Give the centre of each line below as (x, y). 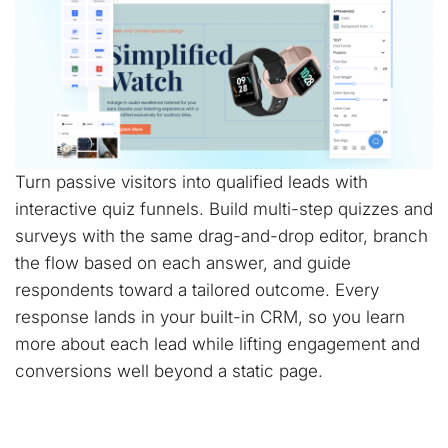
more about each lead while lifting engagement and (217, 344)
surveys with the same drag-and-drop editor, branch (221, 236)
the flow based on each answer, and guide (183, 263)
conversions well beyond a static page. (169, 371)
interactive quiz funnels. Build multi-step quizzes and (224, 209)
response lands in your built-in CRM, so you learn (210, 317)
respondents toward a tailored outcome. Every (197, 290)
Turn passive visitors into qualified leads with (191, 182)
